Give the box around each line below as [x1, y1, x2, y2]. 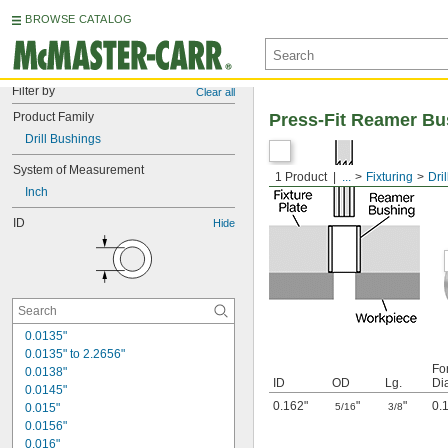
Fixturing [366, 170, 413, 184]
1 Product [275, 170, 327, 184]
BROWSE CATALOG [25, 13, 133, 25]
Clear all [196, 86, 235, 98]
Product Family [13, 110, 94, 124]
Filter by [12, 84, 55, 98]
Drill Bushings [25, 132, 101, 146]
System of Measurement [13, 163, 144, 177]
